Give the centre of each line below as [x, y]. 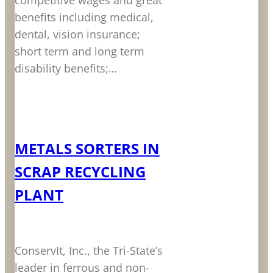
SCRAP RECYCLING [80, 172]
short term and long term [80, 51]
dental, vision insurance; [77, 34]
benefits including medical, [84, 17]
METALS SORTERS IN [87, 149]
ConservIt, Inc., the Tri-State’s [89, 251]
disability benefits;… [66, 69]
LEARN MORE [48, 109]
